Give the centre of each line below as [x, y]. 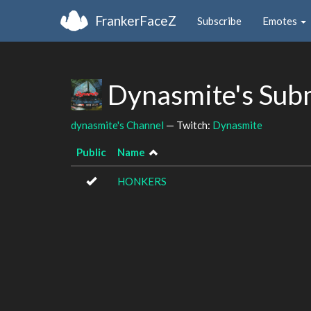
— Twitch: [188, 125]
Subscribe [219, 20]
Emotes [281, 20]
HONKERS [142, 181]
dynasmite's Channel [117, 125]
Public [91, 152]
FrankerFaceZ [136, 20]
